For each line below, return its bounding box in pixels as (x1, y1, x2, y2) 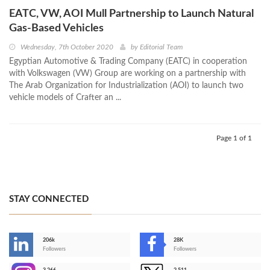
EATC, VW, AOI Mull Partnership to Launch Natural (9, 8, 254, 20)
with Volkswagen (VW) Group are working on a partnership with (9, 69, 246, 78)
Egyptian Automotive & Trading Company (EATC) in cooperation (9, 57, 247, 66)
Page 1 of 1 (216, 134, 252, 142)
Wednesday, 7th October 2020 (20, 43, 113, 51)
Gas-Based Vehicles (9, 23, 104, 34)
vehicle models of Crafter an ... (9, 93, 121, 102)
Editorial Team (140, 43, 183, 51)
